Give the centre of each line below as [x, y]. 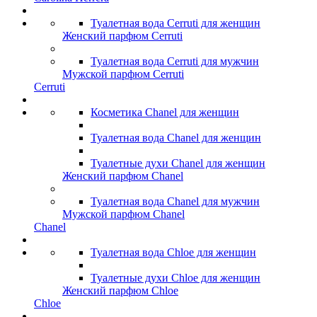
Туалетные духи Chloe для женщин [175, 278]
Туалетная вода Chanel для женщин [176, 138]
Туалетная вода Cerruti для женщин [175, 23]
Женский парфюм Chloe [120, 291]
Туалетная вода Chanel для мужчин [175, 202]
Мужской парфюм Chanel [123, 214]
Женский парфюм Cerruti [122, 36]
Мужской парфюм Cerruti [123, 74]
